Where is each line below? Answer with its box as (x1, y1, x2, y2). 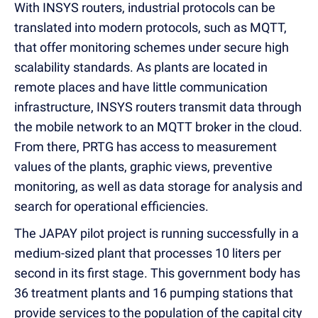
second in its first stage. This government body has (14, 265, 300, 280)
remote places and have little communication (14, 79, 268, 94)
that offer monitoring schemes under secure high (14, 39, 289, 55)
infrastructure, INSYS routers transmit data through (14, 99, 302, 114)
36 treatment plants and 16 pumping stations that (14, 285, 293, 300)
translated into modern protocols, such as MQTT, (14, 19, 287, 35)
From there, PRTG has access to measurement (14, 138, 277, 154)
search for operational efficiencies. (14, 198, 209, 214)
